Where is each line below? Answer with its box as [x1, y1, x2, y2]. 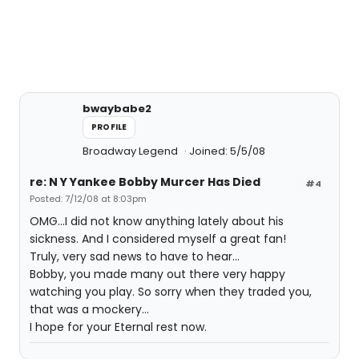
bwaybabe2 [83, 101, 151, 116]
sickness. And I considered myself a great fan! [30, 231, 286, 247]
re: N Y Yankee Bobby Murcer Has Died [30, 174, 260, 190]
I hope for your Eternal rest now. [30, 319, 207, 335]
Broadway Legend [83, 143, 180, 159]
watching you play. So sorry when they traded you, [30, 284, 312, 300]
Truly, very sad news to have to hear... [30, 248, 240, 264]
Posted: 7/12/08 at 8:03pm [30, 192, 147, 205]
